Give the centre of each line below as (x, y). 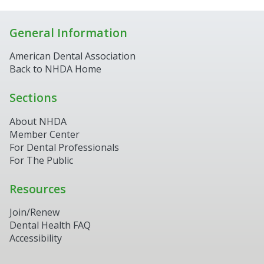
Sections (33, 98)
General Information (68, 32)
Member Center (44, 134)
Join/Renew (34, 212)
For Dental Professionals (64, 147)
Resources (38, 189)
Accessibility (36, 238)
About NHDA (38, 121)
